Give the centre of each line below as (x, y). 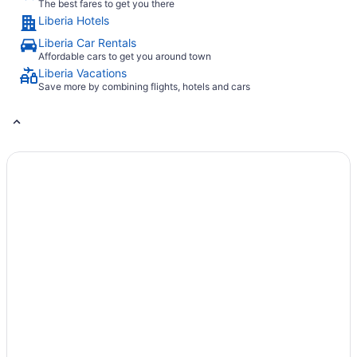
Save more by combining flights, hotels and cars (144, 87)
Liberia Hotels (74, 21)
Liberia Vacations (82, 73)
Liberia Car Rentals (87, 43)
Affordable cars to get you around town (125, 57)
